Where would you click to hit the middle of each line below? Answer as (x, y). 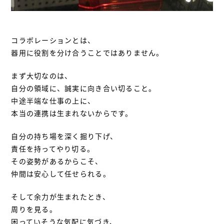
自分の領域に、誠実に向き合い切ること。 (84, 88)
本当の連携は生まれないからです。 (72, 113)
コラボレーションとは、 (53, 40)
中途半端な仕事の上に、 (53, 101)
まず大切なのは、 (42, 76)
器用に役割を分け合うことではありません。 (87, 53)
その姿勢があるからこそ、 (57, 161)
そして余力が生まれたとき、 (60, 197)
